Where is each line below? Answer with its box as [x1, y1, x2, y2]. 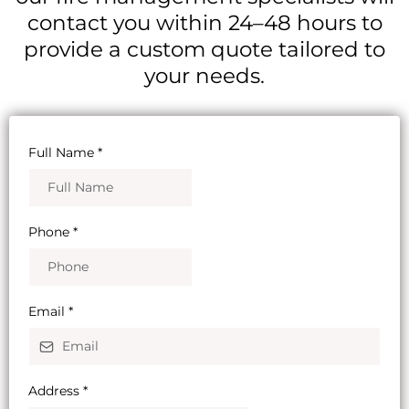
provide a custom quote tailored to [24, 37, 385, 63]
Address [28, 383, 83, 400]
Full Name [28, 144, 98, 162]
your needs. [144, 63, 265, 89]
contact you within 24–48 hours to [26, 10, 383, 37]
